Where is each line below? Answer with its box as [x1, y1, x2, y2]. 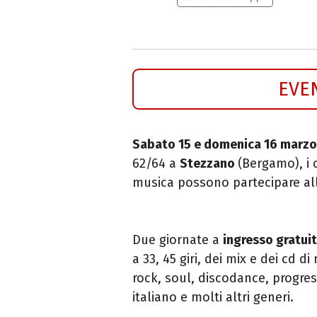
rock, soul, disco [132, 270, 229, 286]
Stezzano [180, 155, 238, 171]
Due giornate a [132, 231, 223, 248]
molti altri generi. [191, 289, 294, 305]
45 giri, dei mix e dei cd [163, 250, 299, 267]
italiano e [132, 289, 191, 305]
